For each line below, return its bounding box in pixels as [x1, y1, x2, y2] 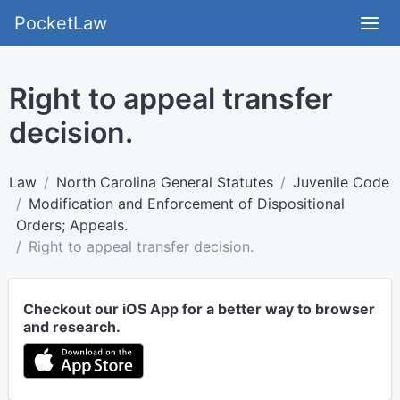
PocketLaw [14, 12, 107, 34]
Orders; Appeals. [16, 216, 128, 234]
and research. [23, 318, 121, 336]
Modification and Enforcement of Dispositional [29, 195, 345, 212]
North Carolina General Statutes [56, 173, 273, 191]
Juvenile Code [293, 173, 389, 191]
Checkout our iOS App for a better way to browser [23, 300, 375, 318]
